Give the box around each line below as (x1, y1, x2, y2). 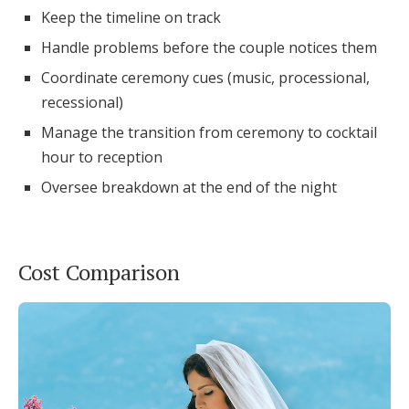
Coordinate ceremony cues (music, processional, (41, 68, 370, 88)
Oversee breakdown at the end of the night (41, 177, 337, 197)
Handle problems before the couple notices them (41, 37, 377, 58)
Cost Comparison (18, 257, 180, 287)
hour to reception (41, 147, 163, 167)
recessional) (41, 92, 123, 112)
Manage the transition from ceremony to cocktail (41, 122, 377, 142)
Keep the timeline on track (41, 7, 221, 27)
